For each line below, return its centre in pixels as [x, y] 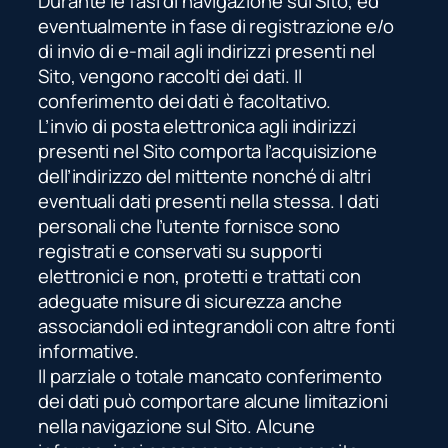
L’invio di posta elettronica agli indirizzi [197, 125]
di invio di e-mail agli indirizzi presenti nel [207, 50]
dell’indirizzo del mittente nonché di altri [204, 175]
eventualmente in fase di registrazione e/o [216, 25]
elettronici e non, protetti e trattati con [199, 275]
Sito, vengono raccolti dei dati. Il [170, 75]
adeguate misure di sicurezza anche [190, 300]
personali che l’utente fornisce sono [189, 225]
